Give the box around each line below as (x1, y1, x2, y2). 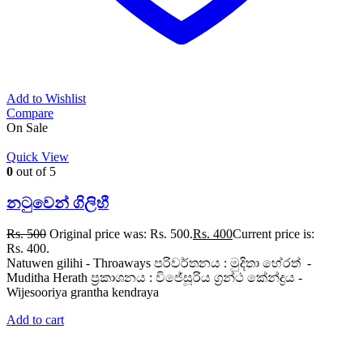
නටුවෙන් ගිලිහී (6, 194, 109, 211)
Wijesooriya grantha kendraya (6, 285, 204, 300)
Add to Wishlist (6, 92, 86, 106)
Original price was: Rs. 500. (49, 227, 193, 241)
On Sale (6, 121, 48, 135)
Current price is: (233, 227, 314, 241)
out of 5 (13, 164, 56, 179)
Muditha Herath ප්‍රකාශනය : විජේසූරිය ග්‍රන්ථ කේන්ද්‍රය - (6, 271, 302, 285)
